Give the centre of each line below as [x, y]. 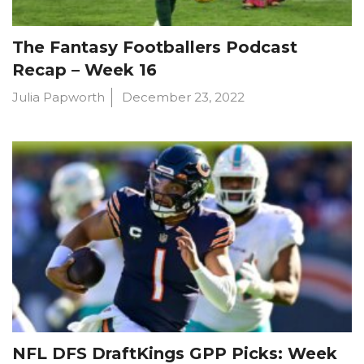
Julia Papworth [58, 97]
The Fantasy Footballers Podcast [155, 48]
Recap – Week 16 [84, 70]
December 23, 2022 [183, 97]
